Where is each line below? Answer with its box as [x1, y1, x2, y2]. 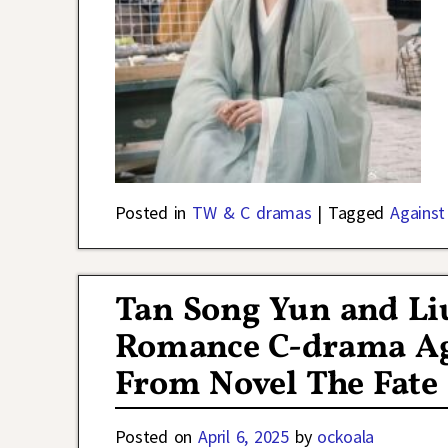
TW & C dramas [192, 201, 312, 225]
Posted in [114, 201, 187, 225]
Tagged [328, 201, 385, 225]
